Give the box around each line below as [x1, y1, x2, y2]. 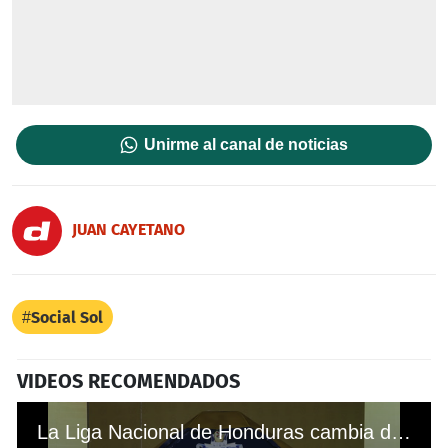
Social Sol [31, 308, 103, 328]
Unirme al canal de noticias [144, 136, 349, 154]
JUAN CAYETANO [72, 219, 185, 239]
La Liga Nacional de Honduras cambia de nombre [391, 421, 411, 444]
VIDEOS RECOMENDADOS [17, 369, 240, 394]
